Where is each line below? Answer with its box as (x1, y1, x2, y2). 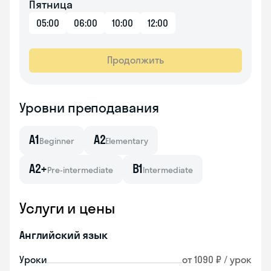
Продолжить (107, 54, 164, 66)
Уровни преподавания (19, 99, 160, 116)
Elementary (105, 135, 149, 146)
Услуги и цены (19, 199, 115, 217)
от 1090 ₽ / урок (182, 253, 252, 266)
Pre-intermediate (47, 165, 113, 175)
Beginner (39, 135, 74, 146)
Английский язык (19, 228, 108, 242)
